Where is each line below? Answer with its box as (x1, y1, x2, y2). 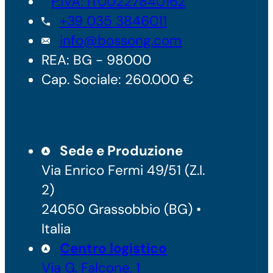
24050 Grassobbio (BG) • (41, 200, 201, 218)
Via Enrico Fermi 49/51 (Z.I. (41, 161, 205, 179)
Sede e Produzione (60, 141, 183, 160)
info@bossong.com (60, 31, 182, 49)
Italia (41, 219, 71, 238)
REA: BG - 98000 (41, 51, 151, 69)
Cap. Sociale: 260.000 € (41, 70, 193, 88)
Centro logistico (60, 239, 167, 257)
